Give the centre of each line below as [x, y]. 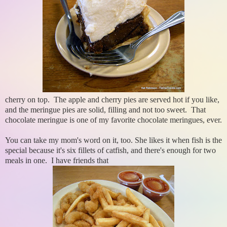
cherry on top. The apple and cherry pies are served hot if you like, [112, 100]
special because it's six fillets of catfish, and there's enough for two [110, 150]
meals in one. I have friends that [57, 161]
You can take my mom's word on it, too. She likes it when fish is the [113, 140]
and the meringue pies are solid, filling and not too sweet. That [105, 110]
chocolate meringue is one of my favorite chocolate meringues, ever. [113, 120]
